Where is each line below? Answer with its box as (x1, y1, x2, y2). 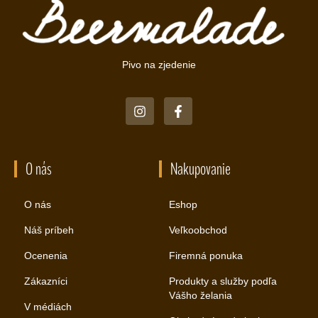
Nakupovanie (170, 158, 231, 181)
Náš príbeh (24, 224, 74, 236)
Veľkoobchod (169, 224, 227, 236)
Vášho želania (169, 290, 232, 302)
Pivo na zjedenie (122, 59, 196, 71)
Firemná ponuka (169, 250, 243, 262)
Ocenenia (24, 250, 67, 262)
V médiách (24, 301, 72, 313)
